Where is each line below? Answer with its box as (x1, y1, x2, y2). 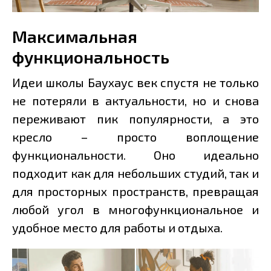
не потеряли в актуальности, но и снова (12, 93, 259, 108)
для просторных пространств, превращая (12, 184, 259, 199)
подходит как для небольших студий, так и (12, 166, 259, 181)
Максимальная (12, 26, 137, 47)
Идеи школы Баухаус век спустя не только (12, 75, 259, 90)
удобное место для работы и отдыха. (12, 220, 223, 235)
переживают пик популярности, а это (12, 111, 259, 126)
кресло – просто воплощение (12, 129, 259, 145)
